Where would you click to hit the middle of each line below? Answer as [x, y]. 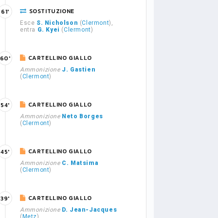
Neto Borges [82, 116]
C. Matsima [80, 163]
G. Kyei [48, 30]
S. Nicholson [57, 23]
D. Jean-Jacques [90, 210]
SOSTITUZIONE [52, 11]
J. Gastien [79, 70]
